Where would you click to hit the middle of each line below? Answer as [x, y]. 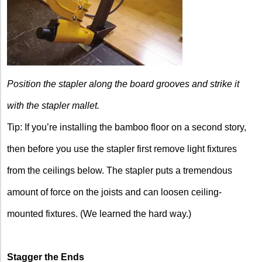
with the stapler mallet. [53, 105]
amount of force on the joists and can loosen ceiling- [114, 192]
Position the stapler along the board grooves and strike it [123, 84]
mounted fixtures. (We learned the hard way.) [99, 213]
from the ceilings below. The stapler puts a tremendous [120, 170]
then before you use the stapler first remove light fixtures [122, 149]
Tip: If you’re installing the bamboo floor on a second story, [127, 127]
